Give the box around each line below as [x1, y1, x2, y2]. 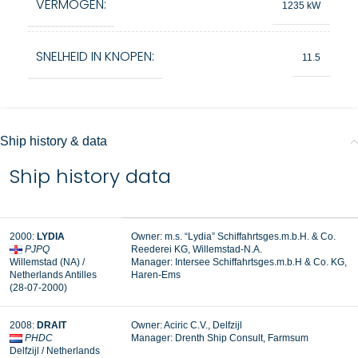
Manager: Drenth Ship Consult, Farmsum [131, 332, 308, 344]
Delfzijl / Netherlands [10, 345, 100, 356]
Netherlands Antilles [10, 269, 97, 280]
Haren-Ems [131, 269, 181, 280]
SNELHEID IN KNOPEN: [36, 47, 154, 66]
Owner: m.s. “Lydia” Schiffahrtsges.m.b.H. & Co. [131, 231, 336, 242]
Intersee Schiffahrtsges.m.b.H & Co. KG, [175, 257, 347, 268]
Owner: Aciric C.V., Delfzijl [131, 320, 242, 331]
